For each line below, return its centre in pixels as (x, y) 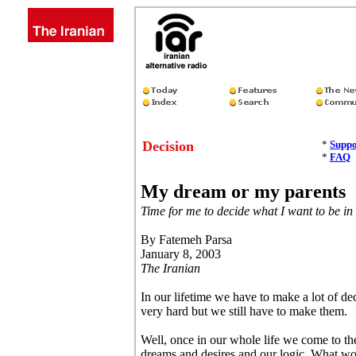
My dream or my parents (243, 192)
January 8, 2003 (181, 254)
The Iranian (170, 268)
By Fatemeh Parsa (186, 240)
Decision (168, 146)
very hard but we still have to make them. (244, 311)
